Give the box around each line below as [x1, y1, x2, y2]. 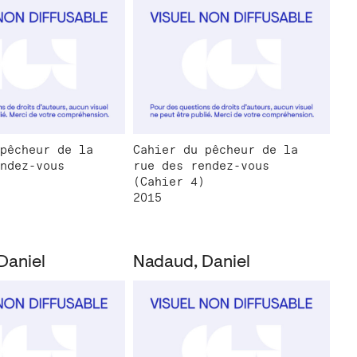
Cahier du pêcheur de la [132, 143, 298, 158]
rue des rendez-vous [132, 159, 269, 174]
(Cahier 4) [132, 175, 205, 190]
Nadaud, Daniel [132, 254, 250, 273]
